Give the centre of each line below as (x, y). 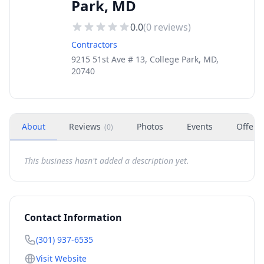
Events (200, 126)
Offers (249, 126)
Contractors (94, 44)
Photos (150, 126)
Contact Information (73, 217)
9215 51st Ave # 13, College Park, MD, (145, 59)
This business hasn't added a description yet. (107, 161)
